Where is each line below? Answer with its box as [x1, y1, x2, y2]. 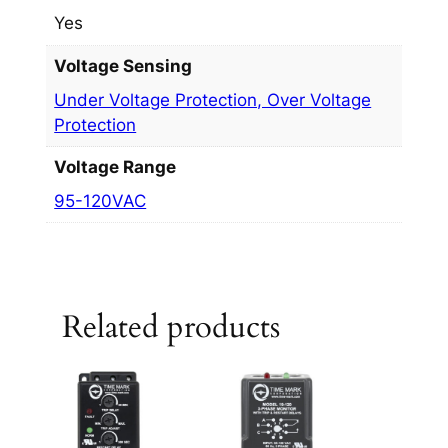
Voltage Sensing [54, 56, 193, 77]
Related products [61, 305, 280, 348]
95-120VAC [54, 190, 147, 211]
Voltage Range [54, 157, 177, 178]
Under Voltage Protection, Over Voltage [54, 89, 372, 110]
